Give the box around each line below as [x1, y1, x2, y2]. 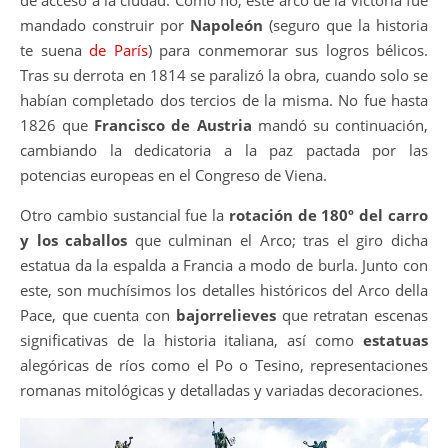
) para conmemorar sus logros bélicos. [147, 39, 428, 60]
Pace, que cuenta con [20, 304, 176, 325]
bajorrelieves [175, 304, 276, 325]
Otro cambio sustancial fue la [20, 204, 229, 225]
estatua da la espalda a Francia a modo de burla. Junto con [20, 254, 428, 275]
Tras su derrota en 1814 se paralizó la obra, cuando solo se [20, 64, 428, 85]
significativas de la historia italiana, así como [20, 329, 363, 350]
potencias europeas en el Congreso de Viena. [20, 164, 327, 185]
